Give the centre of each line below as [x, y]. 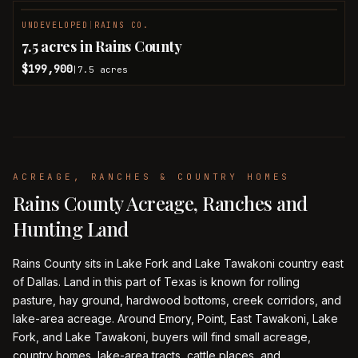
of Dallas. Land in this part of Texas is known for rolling [156, 282]
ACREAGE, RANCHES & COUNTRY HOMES [152, 177]
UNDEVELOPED [55, 25]
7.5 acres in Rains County [102, 46]
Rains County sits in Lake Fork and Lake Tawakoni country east [178, 263]
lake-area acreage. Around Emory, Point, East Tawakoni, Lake [175, 318]
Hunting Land [71, 229]
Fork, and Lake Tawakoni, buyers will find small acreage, [162, 337]
